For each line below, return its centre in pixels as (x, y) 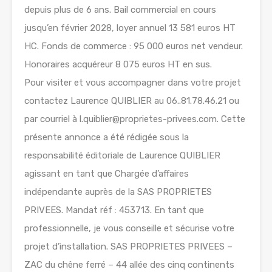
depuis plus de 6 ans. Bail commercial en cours (120, 10)
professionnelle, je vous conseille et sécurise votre (129, 229)
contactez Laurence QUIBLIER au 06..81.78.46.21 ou (132, 101)
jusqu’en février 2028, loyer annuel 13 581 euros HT (130, 28)
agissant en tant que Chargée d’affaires (107, 174)
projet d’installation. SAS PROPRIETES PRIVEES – (128, 247)
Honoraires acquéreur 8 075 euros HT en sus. (118, 65)
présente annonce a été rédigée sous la (107, 138)
